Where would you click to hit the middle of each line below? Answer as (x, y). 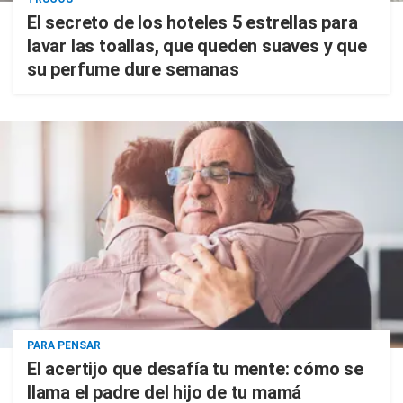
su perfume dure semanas (133, 69)
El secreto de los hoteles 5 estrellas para (193, 22)
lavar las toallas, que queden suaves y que (197, 46)
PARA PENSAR (64, 345)
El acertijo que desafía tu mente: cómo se (195, 369)
